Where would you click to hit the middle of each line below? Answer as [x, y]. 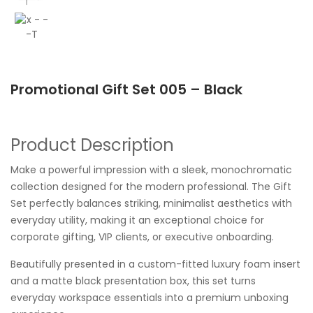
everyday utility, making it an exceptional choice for [137, 220]
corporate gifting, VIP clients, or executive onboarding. [142, 237]
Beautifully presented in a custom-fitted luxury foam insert [155, 264]
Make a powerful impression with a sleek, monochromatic [151, 170]
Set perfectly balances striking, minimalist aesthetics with [151, 204]
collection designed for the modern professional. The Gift [151, 187]
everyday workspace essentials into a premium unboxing [150, 298]
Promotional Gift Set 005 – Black [126, 90]
